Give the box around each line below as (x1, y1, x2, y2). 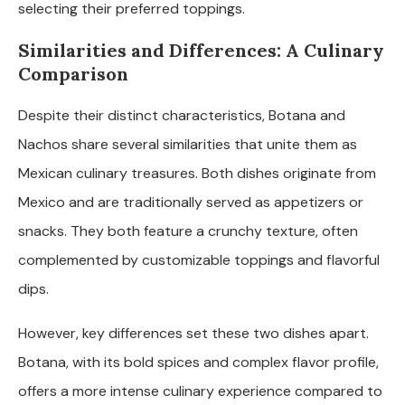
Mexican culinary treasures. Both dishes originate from (18, 163, 376, 183)
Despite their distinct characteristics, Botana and (18, 105, 345, 125)
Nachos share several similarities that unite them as (18, 134, 357, 154)
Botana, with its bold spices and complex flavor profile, (18, 352, 379, 372)
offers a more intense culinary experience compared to (18, 381, 382, 400)
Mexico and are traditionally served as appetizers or (18, 192, 363, 212)
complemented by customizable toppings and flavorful (18, 250, 380, 269)
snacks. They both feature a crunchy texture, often (18, 221, 358, 240)
